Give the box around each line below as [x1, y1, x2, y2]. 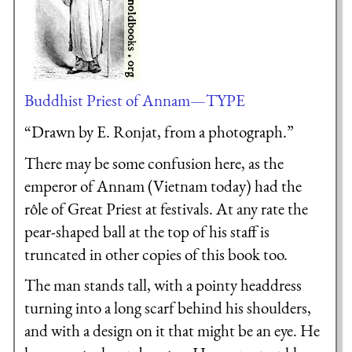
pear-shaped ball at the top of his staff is [24, 220, 269, 242]
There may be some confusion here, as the [24, 152, 284, 174]
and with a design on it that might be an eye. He [24, 320, 320, 342]
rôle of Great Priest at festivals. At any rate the [24, 197, 308, 219]
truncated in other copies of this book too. [24, 243, 288, 265]
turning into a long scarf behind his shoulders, [24, 297, 311, 319]
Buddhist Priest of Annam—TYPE [24, 90, 245, 112]
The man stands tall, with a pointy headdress [24, 274, 302, 296]
